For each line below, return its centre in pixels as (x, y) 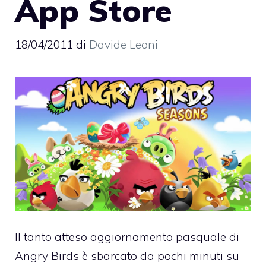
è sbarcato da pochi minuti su (159, 256)
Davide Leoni (123, 45)
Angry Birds (47, 256)
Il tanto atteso (53, 237)
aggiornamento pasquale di (165, 237)
